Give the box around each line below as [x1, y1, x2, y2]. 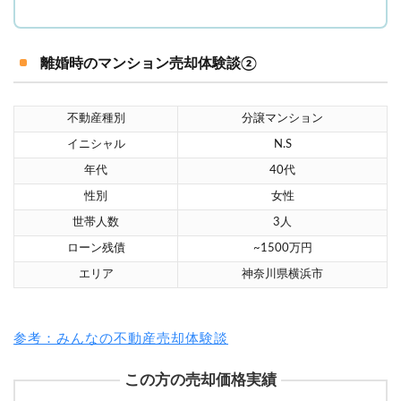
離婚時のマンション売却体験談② [40, 55, 257, 71]
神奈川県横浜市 [242, 268, 323, 280]
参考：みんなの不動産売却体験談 [13, 331, 228, 346]
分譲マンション [242, 112, 323, 124]
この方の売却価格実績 [124, 371, 277, 388]
